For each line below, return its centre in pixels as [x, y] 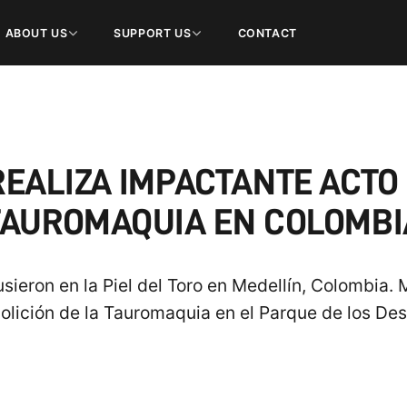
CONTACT [267, 33]
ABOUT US [36, 33]
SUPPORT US [153, 33]
